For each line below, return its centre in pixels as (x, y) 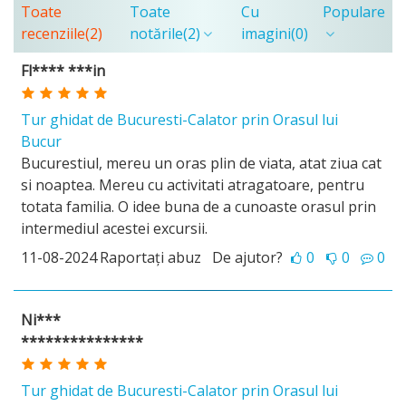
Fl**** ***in (63, 71)
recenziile (53, 34)
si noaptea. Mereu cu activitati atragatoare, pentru (193, 185)
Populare (354, 12)
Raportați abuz (150, 257)
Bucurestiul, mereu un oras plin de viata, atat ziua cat (201, 163)
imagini (266, 34)
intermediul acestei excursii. (114, 228)
